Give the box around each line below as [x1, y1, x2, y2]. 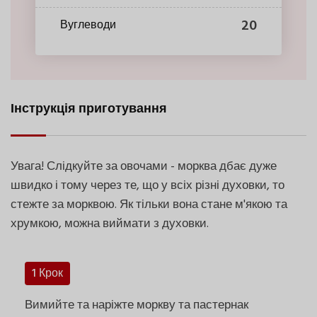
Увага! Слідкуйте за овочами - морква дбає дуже [11, 156, 277, 176]
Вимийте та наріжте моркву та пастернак [25, 295, 248, 315]
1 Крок [32, 264, 63, 283]
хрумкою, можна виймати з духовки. [11, 214, 209, 234]
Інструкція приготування [11, 98, 167, 120]
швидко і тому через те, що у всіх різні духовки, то [11, 175, 284, 195]
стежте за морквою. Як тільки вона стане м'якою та [11, 195, 287, 214]
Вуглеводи [60, 16, 116, 35]
